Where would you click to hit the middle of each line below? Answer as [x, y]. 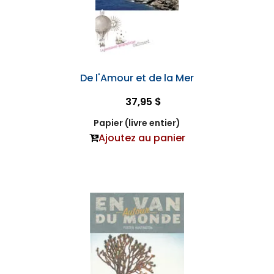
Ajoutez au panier [142, 138]
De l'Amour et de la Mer [137, 78]
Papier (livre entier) [137, 123]
